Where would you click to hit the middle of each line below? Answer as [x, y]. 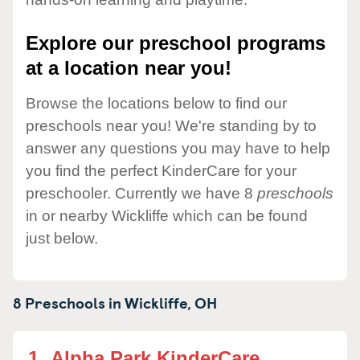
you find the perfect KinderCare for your [161, 170]
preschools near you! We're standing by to [171, 125]
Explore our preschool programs [176, 43]
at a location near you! [129, 68]
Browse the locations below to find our [156, 103]
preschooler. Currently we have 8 [141, 193]
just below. [62, 238]
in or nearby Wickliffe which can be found [167, 215]
